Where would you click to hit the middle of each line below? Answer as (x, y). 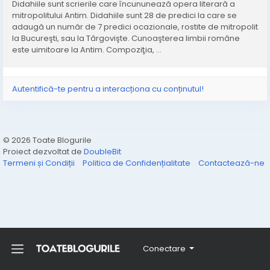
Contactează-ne (231, 163)
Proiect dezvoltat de (43, 152)
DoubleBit (102, 152)
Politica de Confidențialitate (137, 163)
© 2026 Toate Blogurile (47, 140)
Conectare (164, 249)
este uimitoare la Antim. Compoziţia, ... (87, 50)
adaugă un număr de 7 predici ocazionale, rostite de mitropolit (135, 27)
